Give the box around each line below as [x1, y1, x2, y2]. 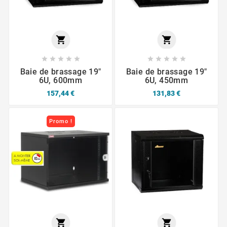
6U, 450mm [144, 75, 188, 85]
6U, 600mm [39, 75, 83, 85]
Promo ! [49, 118, 72, 125]
